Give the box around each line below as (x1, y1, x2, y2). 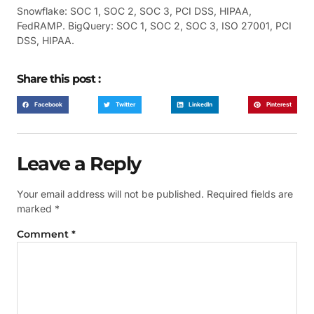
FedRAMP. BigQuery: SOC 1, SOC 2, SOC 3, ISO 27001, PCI (17, 20, 292, 32)
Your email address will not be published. (17, 187, 204, 200)
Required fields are (207, 187, 293, 200)
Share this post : (17, 71, 100, 86)
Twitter (116, 100, 136, 108)
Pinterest (266, 100, 292, 108)
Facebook (34, 100, 63, 108)
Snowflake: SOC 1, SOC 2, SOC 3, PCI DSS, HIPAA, (17, 5, 252, 18)
